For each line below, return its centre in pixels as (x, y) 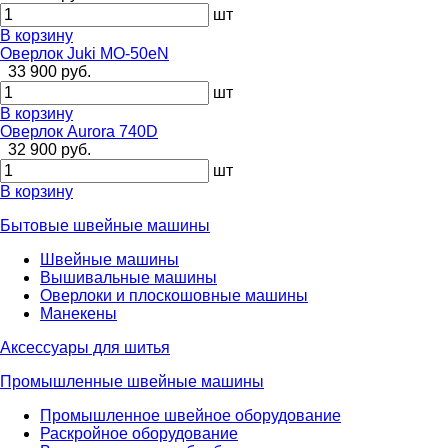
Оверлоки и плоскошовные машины (174, 295)
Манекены (78, 313)
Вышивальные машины (128, 277)
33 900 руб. (49, 71)
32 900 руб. (49, 149)
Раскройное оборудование (139, 433)
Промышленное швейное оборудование (190, 415)
